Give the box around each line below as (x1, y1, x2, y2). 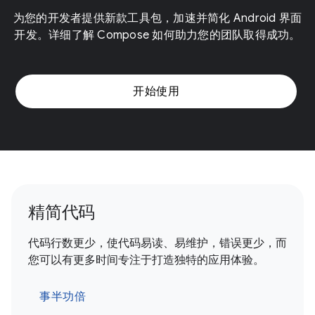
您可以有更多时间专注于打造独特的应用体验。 (28, 253, 264, 267)
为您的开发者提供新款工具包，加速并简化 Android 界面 (13, 11, 302, 25)
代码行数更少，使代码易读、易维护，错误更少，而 (28, 236, 287, 250)
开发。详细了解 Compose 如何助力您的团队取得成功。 (14, 28, 301, 42)
